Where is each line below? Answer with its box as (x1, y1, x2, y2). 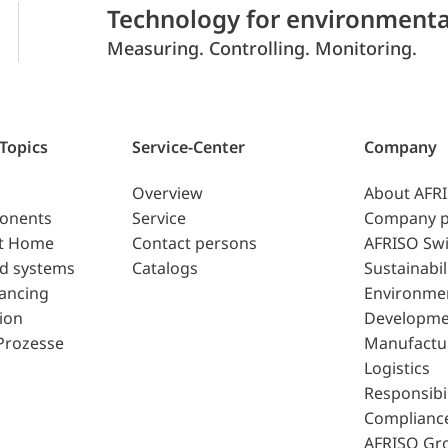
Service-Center (131, 135, 245, 158)
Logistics (364, 357, 431, 380)
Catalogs (131, 257, 198, 280)
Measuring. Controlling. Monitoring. (107, 36, 417, 60)
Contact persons (131, 232, 257, 255)
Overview (131, 182, 203, 205)
